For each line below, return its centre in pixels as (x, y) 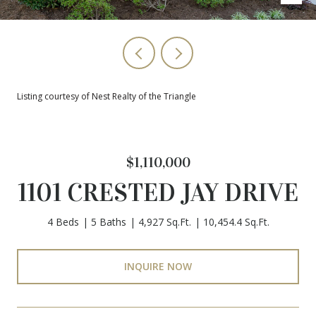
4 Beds (63, 222)
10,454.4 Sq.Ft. (236, 222)
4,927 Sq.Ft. (164, 222)
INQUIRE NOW (158, 266)
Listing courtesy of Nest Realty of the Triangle (107, 96)
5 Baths (108, 222)
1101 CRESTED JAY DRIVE (158, 193)
